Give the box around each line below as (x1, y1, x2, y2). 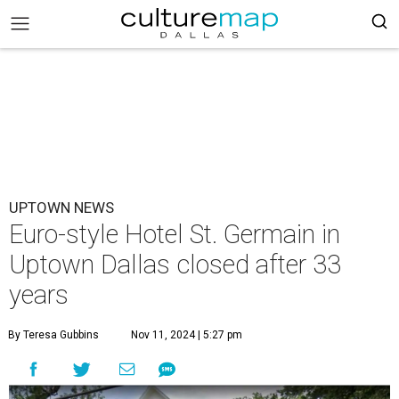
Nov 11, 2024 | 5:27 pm (131, 329, 242, 341)
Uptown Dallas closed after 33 (9, 249, 341, 280)
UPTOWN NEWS (9, 199, 114, 216)
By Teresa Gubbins (8, 329, 99, 341)
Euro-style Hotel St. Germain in (9, 219, 340, 249)
